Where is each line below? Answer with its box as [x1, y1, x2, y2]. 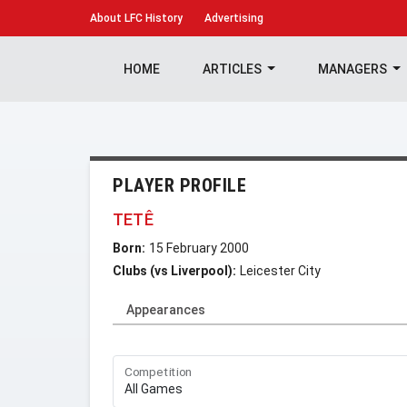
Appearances [126, 303, 205, 317]
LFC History [122, 12, 183, 25]
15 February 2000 [149, 241, 249, 255]
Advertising [204, 12, 263, 25]
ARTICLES [202, 62, 264, 76]
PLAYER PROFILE [113, 174, 246, 196]
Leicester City [240, 263, 321, 278]
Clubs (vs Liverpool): [113, 263, 236, 278]
